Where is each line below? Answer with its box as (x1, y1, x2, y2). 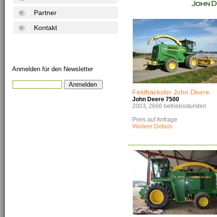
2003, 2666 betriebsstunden (132, 103, 207, 109)
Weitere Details (132, 123, 173, 130)
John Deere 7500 (132, 96, 180, 103)
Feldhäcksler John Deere (132, 88, 210, 96)
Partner (34, 9, 57, 16)
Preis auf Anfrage (132, 116, 178, 123)
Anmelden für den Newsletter (12, 65, 93, 73)
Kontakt (34, 24, 58, 31)
